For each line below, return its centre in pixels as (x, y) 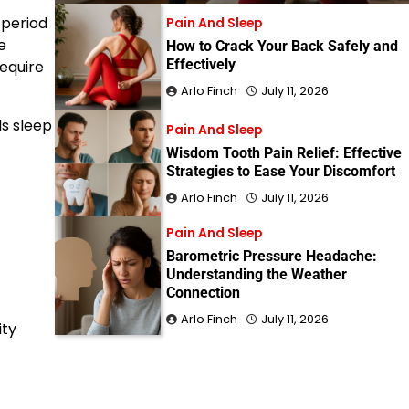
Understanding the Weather (257, 274)
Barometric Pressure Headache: (272, 256)
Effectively (201, 65)
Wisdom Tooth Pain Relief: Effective (284, 152)
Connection (204, 292)
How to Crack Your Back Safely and (283, 47)
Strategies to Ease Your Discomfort (281, 171)
